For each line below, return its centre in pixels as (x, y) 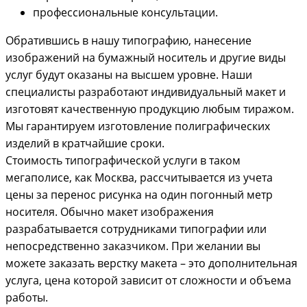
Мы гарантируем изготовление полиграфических (138, 126)
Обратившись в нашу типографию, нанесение (128, 40)
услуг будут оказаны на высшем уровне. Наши (129, 74)
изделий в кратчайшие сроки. (85, 143)
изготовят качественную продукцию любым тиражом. (150, 109)
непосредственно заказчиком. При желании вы (133, 246)
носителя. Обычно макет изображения (110, 211)
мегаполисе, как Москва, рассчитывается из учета (139, 177)
